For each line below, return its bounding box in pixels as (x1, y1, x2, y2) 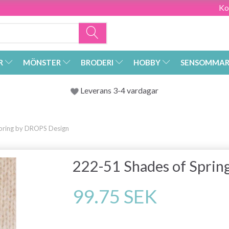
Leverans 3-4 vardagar (79, 85, 158, 96)
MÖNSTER (23, 58, 61, 67)
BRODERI (81, 58, 113, 67)
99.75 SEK (73, 185, 157, 208)
